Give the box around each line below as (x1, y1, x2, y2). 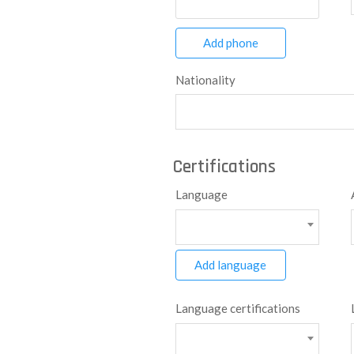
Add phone (202, 36, 258, 50)
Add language (194, 258, 267, 272)
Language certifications (175, 301, 300, 315)
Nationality (175, 73, 235, 87)
